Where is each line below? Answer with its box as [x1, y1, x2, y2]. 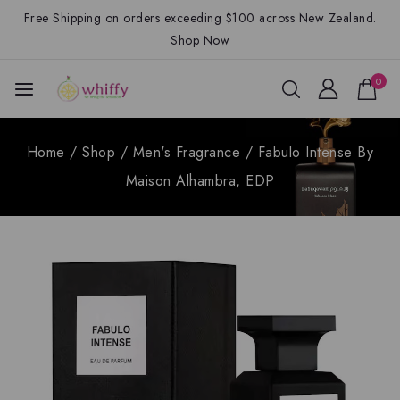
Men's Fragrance [132, 142, 241, 162]
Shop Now [171, 31, 229, 49]
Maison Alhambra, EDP [125, 171, 275, 191]
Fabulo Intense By [257, 142, 374, 162]
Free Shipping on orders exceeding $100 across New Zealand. [23, 9, 377, 27]
